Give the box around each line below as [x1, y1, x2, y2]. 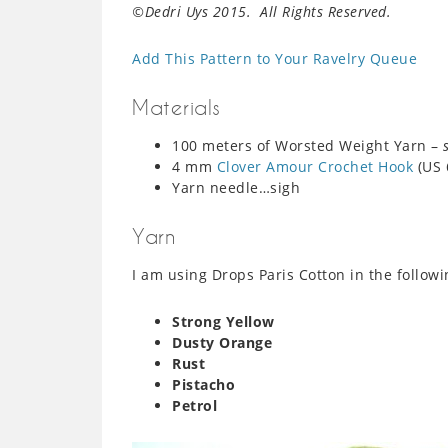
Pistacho [172, 375, 235, 394]
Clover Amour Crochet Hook [216, 157, 413, 176]
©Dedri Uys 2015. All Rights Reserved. [132, 2, 391, 21]
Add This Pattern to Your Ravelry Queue [132, 49, 417, 68]
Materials [132, 95, 221, 119]
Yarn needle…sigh [172, 178, 300, 197]
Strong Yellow [172, 312, 275, 331]
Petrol [172, 396, 217, 415]
